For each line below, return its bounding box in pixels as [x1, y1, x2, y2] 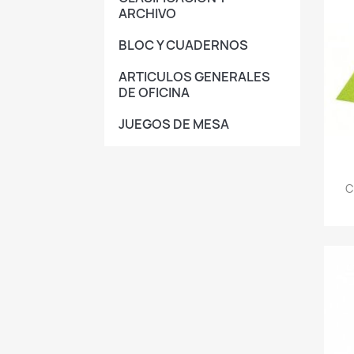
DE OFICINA [119, 83, 190, 101]
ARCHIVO [119, 4, 176, 22]
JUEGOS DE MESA [119, 115, 229, 133]
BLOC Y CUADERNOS [119, 36, 248, 54]
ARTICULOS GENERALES [119, 67, 270, 85]
